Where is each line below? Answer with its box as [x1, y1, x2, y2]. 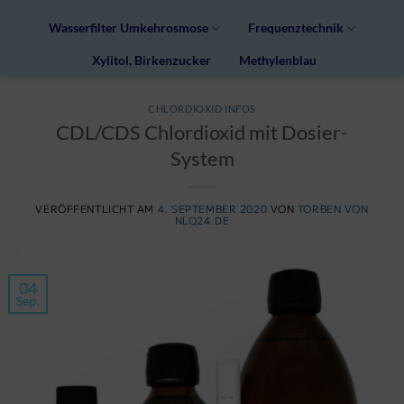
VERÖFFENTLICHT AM [35, 200, 158, 216]
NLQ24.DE [174, 212, 230, 227]
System [170, 145, 234, 170]
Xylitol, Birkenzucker [91, 52, 211, 68]
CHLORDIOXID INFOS [148, 103, 256, 115]
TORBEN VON [297, 200, 369, 216]
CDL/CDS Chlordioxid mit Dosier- [56, 119, 348, 144]
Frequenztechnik [248, 20, 344, 35]
